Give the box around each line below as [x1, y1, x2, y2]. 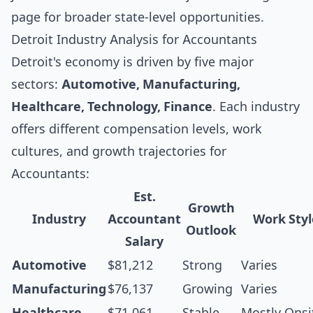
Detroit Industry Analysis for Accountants [11, 32, 257, 47]
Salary [125, 234, 163, 249]
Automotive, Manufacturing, [61, 77, 240, 92]
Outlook [186, 223, 236, 238]
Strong [182, 258, 222, 272]
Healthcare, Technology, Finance [11, 99, 212, 114]
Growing [182, 282, 233, 296]
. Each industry [212, 99, 300, 114]
